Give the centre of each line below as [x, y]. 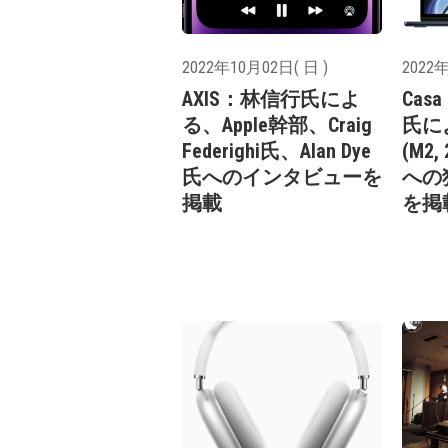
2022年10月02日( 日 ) [255, 68]
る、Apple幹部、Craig [277, 125]
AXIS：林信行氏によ [271, 99]
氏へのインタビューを [282, 177]
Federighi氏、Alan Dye [276, 151]
